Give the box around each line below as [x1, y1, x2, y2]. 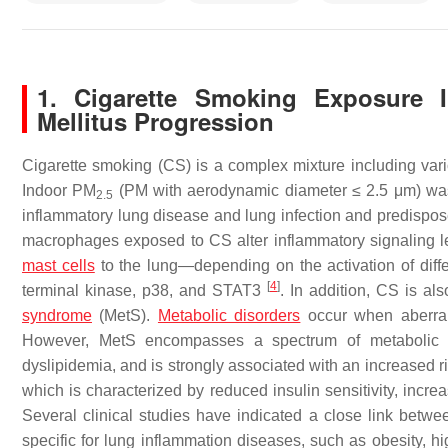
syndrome [22, 307, 92, 324]
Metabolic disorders [157, 307, 301, 324]
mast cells [22, 257, 95, 274]
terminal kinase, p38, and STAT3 [22, 282, 267, 299]
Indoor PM [22, 182, 97, 199]
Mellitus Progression [37, 104, 274, 138]
